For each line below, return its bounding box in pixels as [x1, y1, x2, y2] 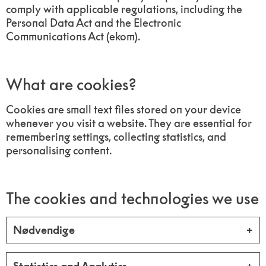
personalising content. [6, 143, 112, 157]
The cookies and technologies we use [6, 188, 259, 208]
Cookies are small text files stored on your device [6, 102, 242, 116]
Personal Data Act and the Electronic [6, 16, 182, 30]
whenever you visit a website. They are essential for [6, 116, 252, 130]
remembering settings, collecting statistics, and [6, 129, 227, 144]
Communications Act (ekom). [6, 30, 141, 44]
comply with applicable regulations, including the [6, 2, 243, 17]
